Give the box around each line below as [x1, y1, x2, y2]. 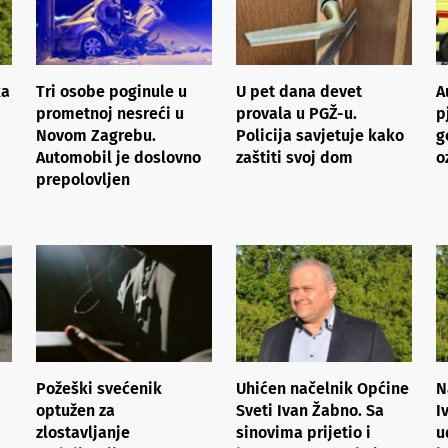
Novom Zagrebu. [36, 125, 156, 145]
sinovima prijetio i [236, 422, 371, 442]
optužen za [36, 400, 115, 420]
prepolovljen [36, 169, 130, 189]
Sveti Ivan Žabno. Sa [236, 400, 384, 420]
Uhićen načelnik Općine [236, 378, 409, 398]
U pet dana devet [236, 81, 362, 101]
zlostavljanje [36, 422, 130, 442]
